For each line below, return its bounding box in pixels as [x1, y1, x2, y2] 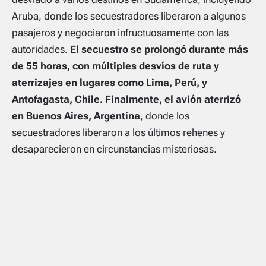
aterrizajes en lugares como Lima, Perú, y [12, 76, 207, 88]
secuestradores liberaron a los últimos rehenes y [12, 126, 225, 138]
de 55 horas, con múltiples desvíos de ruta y [12, 59, 219, 72]
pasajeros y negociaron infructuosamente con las [12, 26, 229, 39]
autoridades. [12, 43, 70, 55]
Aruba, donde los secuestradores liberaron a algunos [12, 9, 246, 22]
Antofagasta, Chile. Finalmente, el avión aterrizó [12, 93, 241, 105]
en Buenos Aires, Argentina [12, 109, 140, 122]
